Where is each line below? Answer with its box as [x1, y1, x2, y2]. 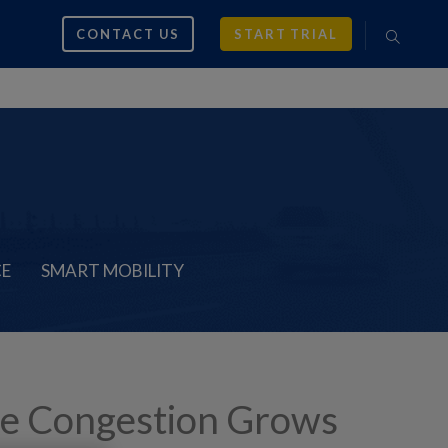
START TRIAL [233, 25, 339, 42]
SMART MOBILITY [41, 260, 184, 282]
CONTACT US [76, 25, 180, 42]
